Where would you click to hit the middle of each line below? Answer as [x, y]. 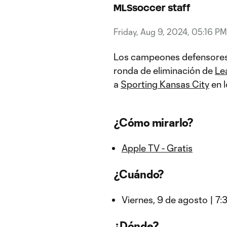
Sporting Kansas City [165, 84]
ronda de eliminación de [164, 70]
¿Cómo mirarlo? [154, 122]
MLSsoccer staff [152, 8]
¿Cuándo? [139, 174]
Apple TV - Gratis [157, 148]
